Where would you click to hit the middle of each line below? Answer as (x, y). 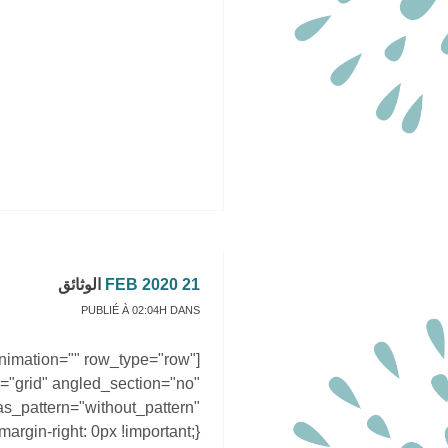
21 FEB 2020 (191, 284)
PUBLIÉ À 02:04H (124, 310)
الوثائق (79, 284)
